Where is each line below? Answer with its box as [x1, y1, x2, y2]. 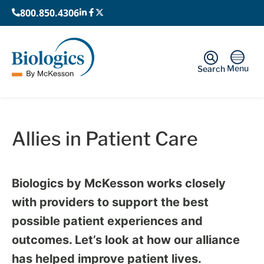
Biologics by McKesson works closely [12, 176, 226, 190]
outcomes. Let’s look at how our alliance [12, 232, 240, 247]
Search [197, 63, 225, 74]
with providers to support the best [12, 194, 209, 209]
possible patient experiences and [12, 213, 203, 228]
